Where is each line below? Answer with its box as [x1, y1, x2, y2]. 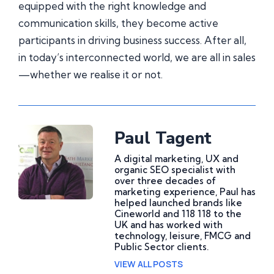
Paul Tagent [114, 127, 212, 150]
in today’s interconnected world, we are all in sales [18, 51, 256, 64]
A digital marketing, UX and [114, 152, 239, 165]
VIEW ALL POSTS [114, 257, 183, 270]
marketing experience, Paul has [114, 185, 256, 198]
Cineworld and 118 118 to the [114, 207, 242, 220]
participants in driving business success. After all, [18, 34, 246, 47]
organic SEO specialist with [114, 163, 235, 176]
